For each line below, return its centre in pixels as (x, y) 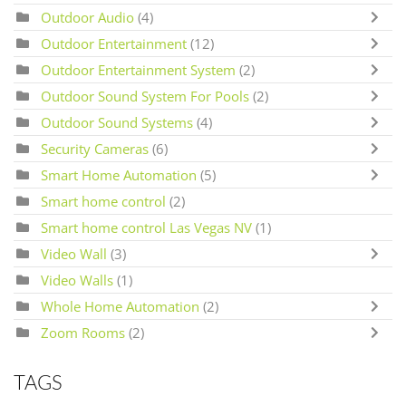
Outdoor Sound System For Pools (145, 97)
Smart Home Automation (119, 175)
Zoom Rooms (83, 333)
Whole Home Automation (120, 307)
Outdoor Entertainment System (138, 70)
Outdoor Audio (89, 18)
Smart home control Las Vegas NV (146, 228)
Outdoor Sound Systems (117, 123)
